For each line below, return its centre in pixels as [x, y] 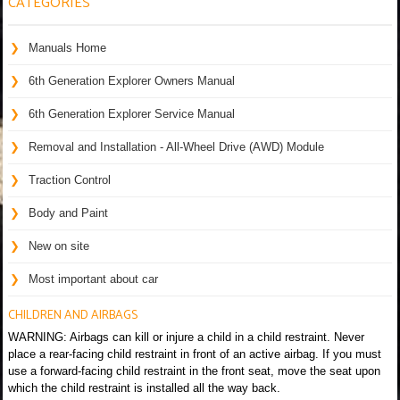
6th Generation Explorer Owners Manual [132, 80]
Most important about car [93, 279]
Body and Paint [68, 212]
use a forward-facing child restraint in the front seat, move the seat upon [194, 371]
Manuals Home [67, 47]
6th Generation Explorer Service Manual [132, 113]
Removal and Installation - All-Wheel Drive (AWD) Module [176, 146]
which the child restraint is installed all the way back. [144, 387]
